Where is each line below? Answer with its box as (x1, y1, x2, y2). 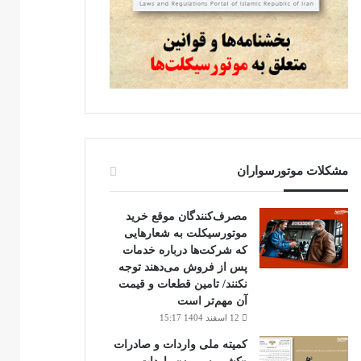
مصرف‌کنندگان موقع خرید (125, 210, 247, 222)
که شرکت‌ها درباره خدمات (122, 243, 247, 256)
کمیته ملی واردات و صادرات (113, 338, 247, 351)
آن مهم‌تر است (176, 294, 247, 307)
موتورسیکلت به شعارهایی (123, 226, 247, 239)
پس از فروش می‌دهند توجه (118, 260, 247, 273)
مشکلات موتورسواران (236, 164, 348, 177)
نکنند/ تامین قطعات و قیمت (118, 277, 247, 290)
